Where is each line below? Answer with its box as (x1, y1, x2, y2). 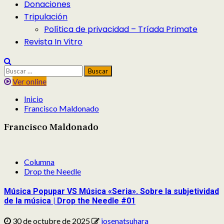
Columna (24, 156, 54, 166)
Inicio (24, 94, 43, 103)
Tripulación (24, 11, 67, 22)
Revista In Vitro (24, 36, 82, 47)
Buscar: (3, 65, 29, 74)
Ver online (12, 76, 46, 86)
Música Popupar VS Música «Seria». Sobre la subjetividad (4, 186, 219, 196)
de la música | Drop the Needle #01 (4, 195, 135, 205)
